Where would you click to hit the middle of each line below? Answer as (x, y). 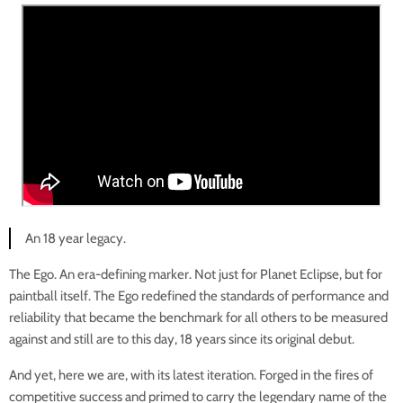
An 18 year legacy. (76, 238)
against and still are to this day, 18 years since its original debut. (182, 339)
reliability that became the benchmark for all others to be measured (198, 317)
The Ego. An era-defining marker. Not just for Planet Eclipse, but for (196, 274)
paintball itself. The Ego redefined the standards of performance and (199, 296)
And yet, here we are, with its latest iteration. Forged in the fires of (191, 375)
